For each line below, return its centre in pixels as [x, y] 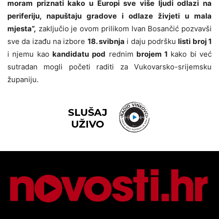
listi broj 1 [195, 42]
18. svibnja [106, 42]
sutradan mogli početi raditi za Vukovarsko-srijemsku [109, 67]
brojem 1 [152, 54]
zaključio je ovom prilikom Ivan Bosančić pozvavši [124, 29]
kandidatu [70, 54]
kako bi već [190, 54]
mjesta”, [22, 29]
